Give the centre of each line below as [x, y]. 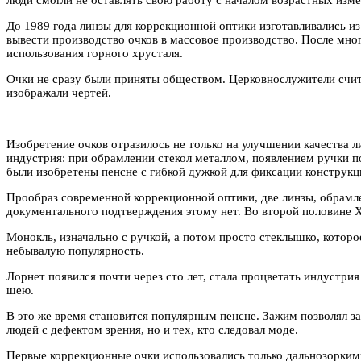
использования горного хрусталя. [95, 53]
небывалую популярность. [75, 250]
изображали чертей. [59, 92]
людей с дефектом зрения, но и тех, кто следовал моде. [152, 329]
